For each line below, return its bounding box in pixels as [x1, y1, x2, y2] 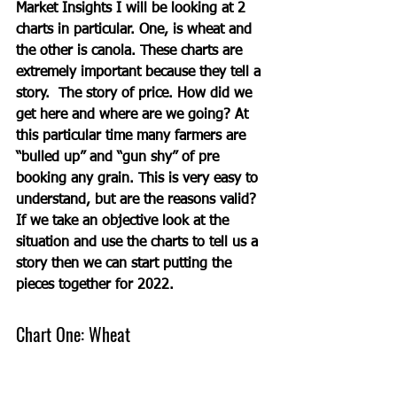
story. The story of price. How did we [16, 86, 256, 101]
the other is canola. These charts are [16, 43, 246, 58]
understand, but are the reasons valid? [16, 192, 265, 207]
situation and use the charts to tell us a [16, 235, 262, 250]
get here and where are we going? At [16, 107, 253, 122]
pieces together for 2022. [16, 277, 187, 292]
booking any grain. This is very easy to [16, 171, 262, 186]
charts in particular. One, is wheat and [16, 22, 256, 37]
